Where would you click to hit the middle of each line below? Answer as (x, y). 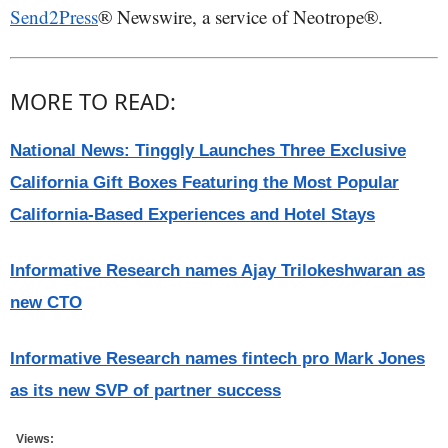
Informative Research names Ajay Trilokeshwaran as (217, 270)
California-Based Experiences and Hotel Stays (192, 214)
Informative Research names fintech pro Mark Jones (217, 358)
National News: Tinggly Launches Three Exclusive (208, 150)
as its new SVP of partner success (145, 390)
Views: (32, 438)
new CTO (46, 302)
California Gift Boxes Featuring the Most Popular (204, 182)
